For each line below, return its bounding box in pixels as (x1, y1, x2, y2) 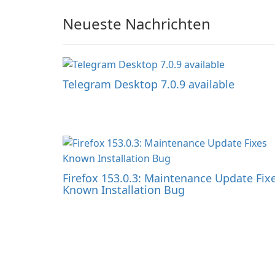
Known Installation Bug (63, 182, 185, 197)
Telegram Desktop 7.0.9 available (63, 77, 234, 91)
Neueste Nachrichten (63, 14, 211, 34)
